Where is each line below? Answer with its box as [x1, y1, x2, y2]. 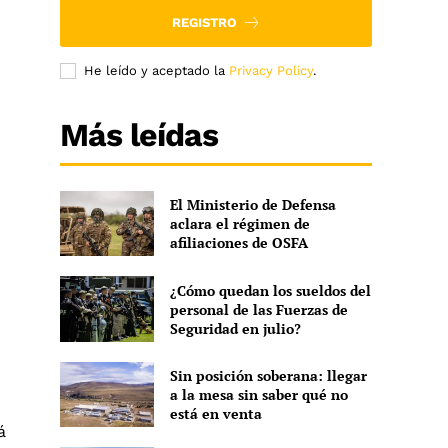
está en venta [169, 403, 262, 423]
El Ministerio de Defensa [169, 195, 336, 215]
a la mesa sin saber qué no [169, 384, 348, 404]
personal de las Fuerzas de [169, 299, 348, 319]
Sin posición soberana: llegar [169, 365, 367, 385]
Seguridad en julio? [169, 318, 301, 338]
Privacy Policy [229, 62, 314, 78]
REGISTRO [171, 14, 237, 30]
